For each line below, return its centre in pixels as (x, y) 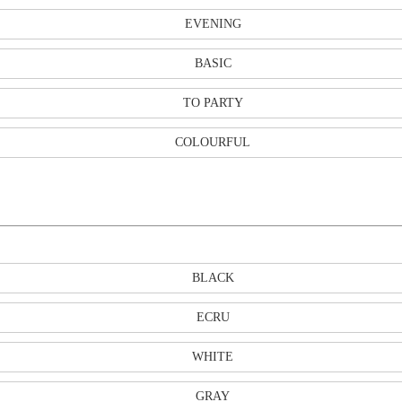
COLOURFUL (213, 142)
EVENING (213, 24)
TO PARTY (213, 103)
